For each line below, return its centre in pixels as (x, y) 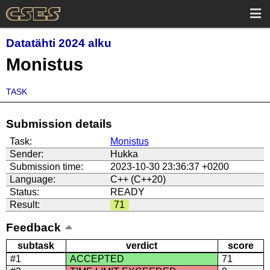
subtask (36, 246)
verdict (142, 246)
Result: (24, 205)
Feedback (33, 228)
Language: (32, 180)
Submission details (59, 124)
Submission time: (46, 167)
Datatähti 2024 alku (58, 43)
